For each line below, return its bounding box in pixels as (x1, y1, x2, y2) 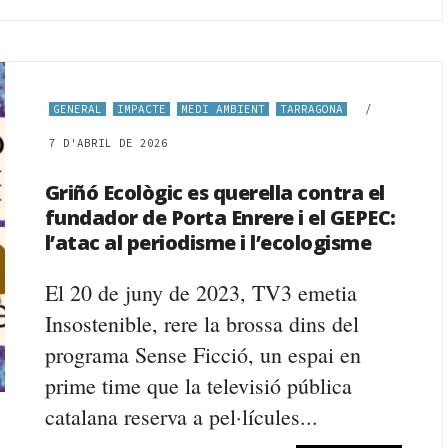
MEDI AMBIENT (180, 102, 265, 116)
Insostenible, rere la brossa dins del (44, 309, 359, 338)
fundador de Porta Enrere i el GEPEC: (44, 204, 396, 231)
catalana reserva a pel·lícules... (44, 402, 318, 431)
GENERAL (52, 102, 102, 116)
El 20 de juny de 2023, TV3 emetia (44, 278, 357, 307)
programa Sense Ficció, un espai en (44, 340, 361, 369)
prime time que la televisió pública (44, 371, 352, 400)
